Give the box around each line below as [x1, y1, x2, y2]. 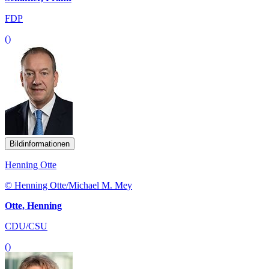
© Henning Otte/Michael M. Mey [5, 180, 132, 190]
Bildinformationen [10, 139, 70, 148]
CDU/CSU [5, 220, 47, 231]
